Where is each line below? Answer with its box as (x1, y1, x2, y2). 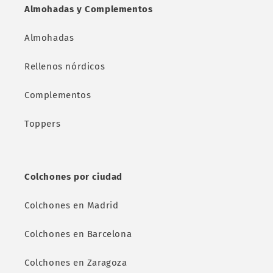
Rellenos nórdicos (24, 61, 105, 72)
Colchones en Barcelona (24, 229, 132, 239)
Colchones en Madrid (24, 200, 119, 211)
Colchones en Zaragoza (24, 257, 127, 268)
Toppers (24, 118, 61, 129)
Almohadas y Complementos (24, 4, 153, 15)
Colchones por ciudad (24, 171, 122, 182)
